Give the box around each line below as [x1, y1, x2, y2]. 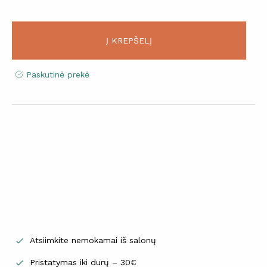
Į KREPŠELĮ [106, 36, 152, 46]
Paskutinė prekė [26, 70, 89, 80]
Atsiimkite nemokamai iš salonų [30, 235, 156, 246]
